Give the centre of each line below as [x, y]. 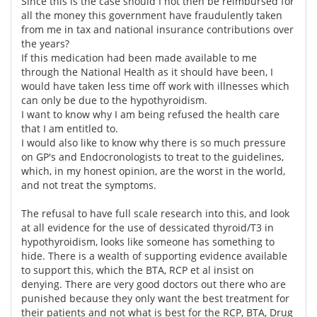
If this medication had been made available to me [139, 57]
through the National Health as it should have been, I [147, 71]
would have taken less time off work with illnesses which [155, 86]
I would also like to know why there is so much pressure [154, 142]
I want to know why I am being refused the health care [150, 114]
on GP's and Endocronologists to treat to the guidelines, [152, 156]
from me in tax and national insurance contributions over [157, 29]
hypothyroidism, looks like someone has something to [148, 241]
